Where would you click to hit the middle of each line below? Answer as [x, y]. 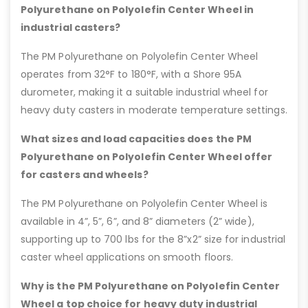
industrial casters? [71, 28]
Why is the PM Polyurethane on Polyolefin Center [151, 286]
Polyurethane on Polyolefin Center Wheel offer [147, 157]
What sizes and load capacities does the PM [136, 139]
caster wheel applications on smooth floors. [127, 257]
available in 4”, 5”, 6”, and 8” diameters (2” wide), [137, 222]
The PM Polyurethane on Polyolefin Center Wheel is [144, 204]
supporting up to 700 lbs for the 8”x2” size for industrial [153, 240]
